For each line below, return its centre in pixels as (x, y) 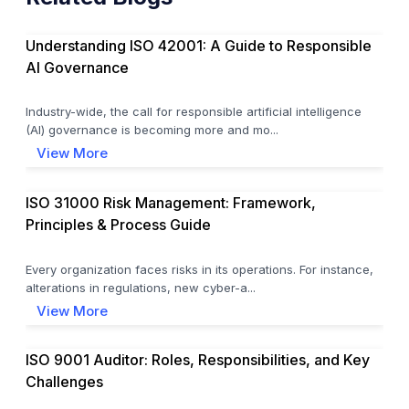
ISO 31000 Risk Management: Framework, (171, 202)
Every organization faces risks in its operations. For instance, (199, 269)
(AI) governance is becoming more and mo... (152, 130)
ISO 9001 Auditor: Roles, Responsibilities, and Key (198, 360)
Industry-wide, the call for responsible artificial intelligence (194, 112)
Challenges (64, 382)
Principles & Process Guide (118, 224)
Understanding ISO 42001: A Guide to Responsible (199, 45)
